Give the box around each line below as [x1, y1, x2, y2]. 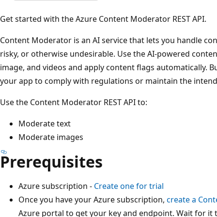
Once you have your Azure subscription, [18, 194, 167, 205]
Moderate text [18, 118, 71, 129]
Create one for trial [94, 180, 164, 191]
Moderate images [18, 131, 83, 142]
